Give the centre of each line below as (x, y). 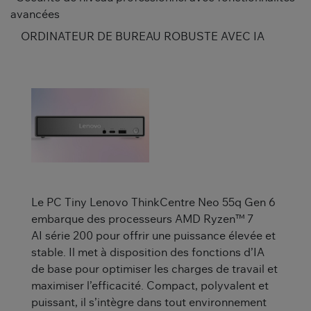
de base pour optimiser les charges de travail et (154, 270)
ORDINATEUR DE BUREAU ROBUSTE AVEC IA (143, 37)
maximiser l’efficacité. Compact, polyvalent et (150, 286)
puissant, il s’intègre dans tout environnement (149, 303)
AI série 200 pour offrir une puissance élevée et (153, 236)
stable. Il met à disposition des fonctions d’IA (148, 253)
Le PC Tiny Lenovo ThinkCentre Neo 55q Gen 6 (153, 203)
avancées (35, 15)
